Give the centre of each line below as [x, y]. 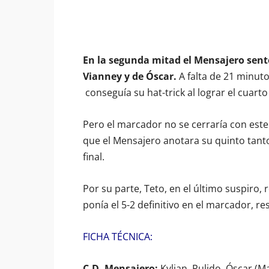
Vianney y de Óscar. [130, 76]
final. [94, 157]
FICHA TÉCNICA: [118, 237]
